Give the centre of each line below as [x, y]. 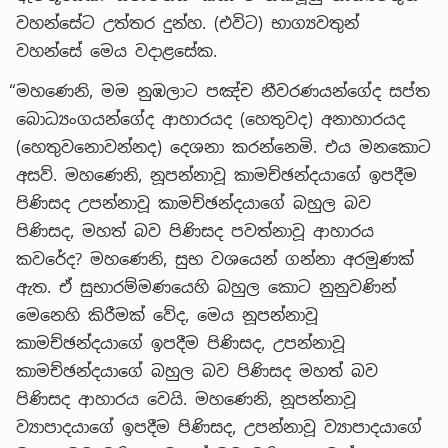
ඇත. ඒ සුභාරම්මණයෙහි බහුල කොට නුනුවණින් [206, 287]
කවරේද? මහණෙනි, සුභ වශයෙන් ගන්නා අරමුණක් [215, 259]
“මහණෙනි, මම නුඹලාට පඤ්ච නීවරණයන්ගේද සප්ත [219, 91]
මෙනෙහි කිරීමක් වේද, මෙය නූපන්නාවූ [167, 315]
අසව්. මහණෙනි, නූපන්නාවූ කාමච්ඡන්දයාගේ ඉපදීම [216, 175]
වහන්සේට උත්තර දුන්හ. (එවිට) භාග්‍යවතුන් [187, 23]
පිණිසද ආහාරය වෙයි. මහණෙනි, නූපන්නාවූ [186, 399]
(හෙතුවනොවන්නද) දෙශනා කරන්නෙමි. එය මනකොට [223, 147]
